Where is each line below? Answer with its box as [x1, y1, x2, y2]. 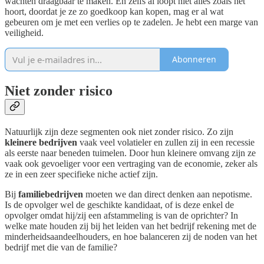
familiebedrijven [18, 189, 83, 199]
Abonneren [172, 54, 216, 65]
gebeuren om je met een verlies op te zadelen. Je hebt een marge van [5, 16, 258, 27]
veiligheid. [5, 27, 44, 38]
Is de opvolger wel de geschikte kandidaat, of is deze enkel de [5, 199, 234, 210]
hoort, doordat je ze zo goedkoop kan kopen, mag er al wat [5, 6, 223, 16]
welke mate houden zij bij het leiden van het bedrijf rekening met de [5, 220, 256, 231]
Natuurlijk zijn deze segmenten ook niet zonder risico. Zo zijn [5, 126, 233, 137]
